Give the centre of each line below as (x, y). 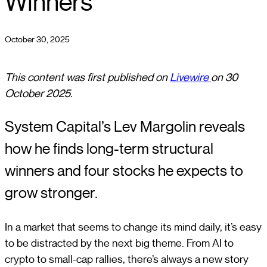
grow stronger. (51, 193)
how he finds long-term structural (109, 149)
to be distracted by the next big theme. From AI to (119, 243)
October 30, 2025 (37, 40)
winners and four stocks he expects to (124, 171)
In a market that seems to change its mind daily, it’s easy (133, 227)
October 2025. (39, 93)
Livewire (190, 77)
